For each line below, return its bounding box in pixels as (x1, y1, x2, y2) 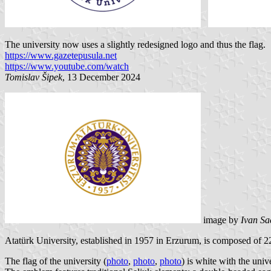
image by (201, 214, 241, 225)
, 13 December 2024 (62, 71, 140, 82)
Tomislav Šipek (5, 71, 62, 82)
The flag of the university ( (5, 255, 106, 266)
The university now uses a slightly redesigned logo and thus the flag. (5, 39, 266, 50)
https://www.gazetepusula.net (5, 50, 117, 60)
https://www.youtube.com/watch (5, 60, 129, 71)
